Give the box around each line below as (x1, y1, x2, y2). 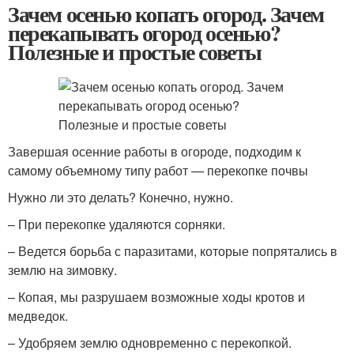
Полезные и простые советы (8, 36, 262, 68)
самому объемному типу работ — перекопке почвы (8, 161, 308, 179)
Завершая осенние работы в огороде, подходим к (8, 142, 301, 160)
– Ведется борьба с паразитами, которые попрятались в (8, 242, 337, 260)
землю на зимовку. (8, 261, 117, 279)
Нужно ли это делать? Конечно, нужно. (8, 188, 233, 206)
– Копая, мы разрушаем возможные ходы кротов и (8, 288, 305, 306)
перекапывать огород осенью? (8, 17, 281, 49)
